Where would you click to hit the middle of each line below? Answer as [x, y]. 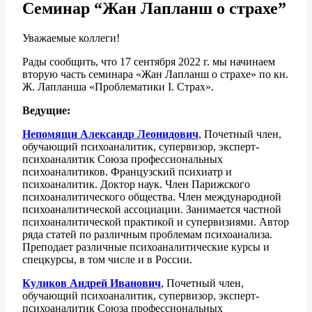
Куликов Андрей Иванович [92, 283]
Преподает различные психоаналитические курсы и [146, 247]
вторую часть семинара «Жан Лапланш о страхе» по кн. [155, 74]
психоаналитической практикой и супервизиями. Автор [156, 221]
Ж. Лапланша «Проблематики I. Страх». [118, 86]
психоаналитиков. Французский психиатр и [127, 171]
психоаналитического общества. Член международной [152, 196]
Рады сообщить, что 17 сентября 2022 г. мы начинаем [149, 61]
